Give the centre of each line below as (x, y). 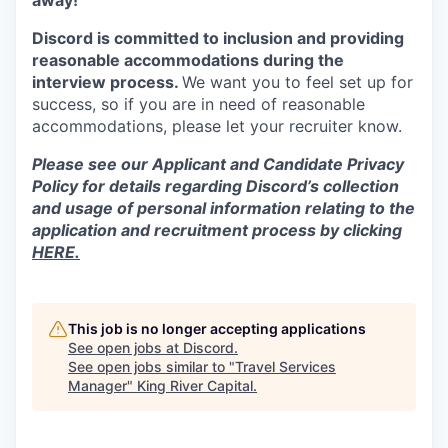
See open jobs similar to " (151, 366)
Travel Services (285, 366)
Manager (97, 385)
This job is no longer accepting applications (217, 328)
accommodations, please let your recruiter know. (217, 126)
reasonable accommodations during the (188, 60)
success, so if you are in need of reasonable (198, 104)
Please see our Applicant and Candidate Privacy (218, 164)
